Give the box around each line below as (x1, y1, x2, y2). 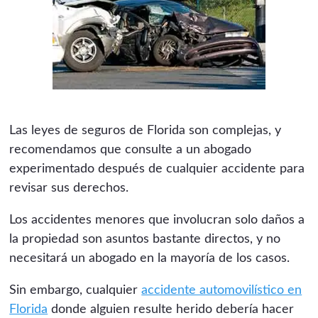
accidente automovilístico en (141, 283, 302, 297)
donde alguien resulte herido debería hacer (48, 302, 295, 316)
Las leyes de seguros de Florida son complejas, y (9, 124, 282, 137)
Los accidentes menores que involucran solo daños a (9, 213, 305, 226)
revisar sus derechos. (9, 181, 129, 194)
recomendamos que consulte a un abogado (9, 143, 252, 156)
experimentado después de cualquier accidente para (9, 162, 305, 175)
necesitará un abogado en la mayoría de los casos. (9, 251, 290, 265)
